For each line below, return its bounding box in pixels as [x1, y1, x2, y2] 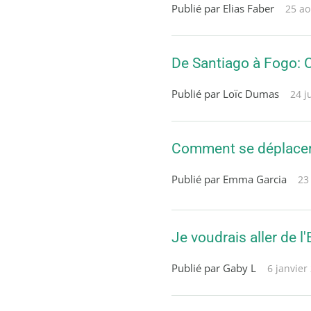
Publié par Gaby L [171, 260, 256, 276]
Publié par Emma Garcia [171, 171, 287, 187]
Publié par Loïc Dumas [171, 86, 279, 101]
